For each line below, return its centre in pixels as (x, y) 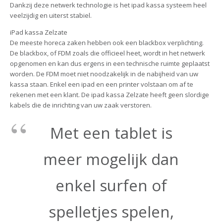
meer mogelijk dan (111, 159)
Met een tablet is (111, 133)
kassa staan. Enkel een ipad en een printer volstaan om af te (101, 84)
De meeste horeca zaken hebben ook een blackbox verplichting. (107, 42)
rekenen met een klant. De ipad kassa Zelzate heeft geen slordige (109, 94)
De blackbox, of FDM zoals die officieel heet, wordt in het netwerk (107, 53)
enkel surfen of (111, 186)
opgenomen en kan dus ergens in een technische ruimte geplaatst (110, 63)
